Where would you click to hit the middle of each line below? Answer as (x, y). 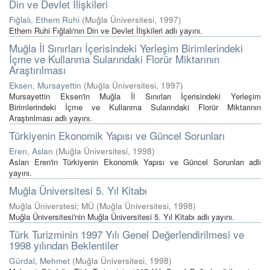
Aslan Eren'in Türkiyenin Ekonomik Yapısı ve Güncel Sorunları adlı (135, 162)
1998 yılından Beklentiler (64, 245)
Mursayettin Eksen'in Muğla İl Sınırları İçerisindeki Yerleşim (135, 96)
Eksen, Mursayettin (45, 85)
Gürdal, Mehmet (39, 261)
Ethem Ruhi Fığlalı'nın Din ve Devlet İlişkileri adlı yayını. (106, 30)
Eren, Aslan (31, 151)
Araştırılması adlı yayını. (51, 118)
